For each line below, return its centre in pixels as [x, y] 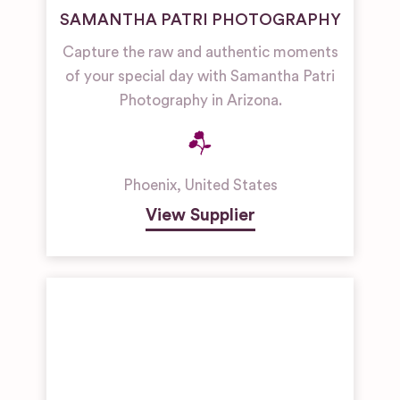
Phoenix [150, 186]
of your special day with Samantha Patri [200, 77]
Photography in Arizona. [200, 101]
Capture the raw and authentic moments [200, 53]
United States [231, 186]
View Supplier [200, 216]
